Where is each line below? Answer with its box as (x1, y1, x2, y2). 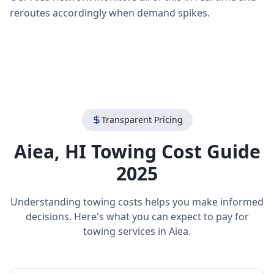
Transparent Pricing (101, 114, 183, 125)
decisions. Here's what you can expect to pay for (25, 210, 249, 223)
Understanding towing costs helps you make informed (10, 195, 264, 209)
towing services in (83, 224, 169, 238)
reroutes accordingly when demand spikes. (10, 6, 210, 20)
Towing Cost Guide (86, 139, 261, 164)
